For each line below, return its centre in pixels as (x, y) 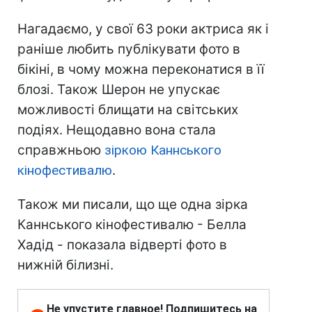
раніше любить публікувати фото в (129, 49)
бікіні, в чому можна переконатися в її (141, 70)
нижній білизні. (65, 265)
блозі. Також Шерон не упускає (119, 90)
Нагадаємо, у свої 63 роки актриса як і (143, 29)
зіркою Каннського (163, 150)
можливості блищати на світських (128, 110)
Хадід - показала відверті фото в (122, 245)
